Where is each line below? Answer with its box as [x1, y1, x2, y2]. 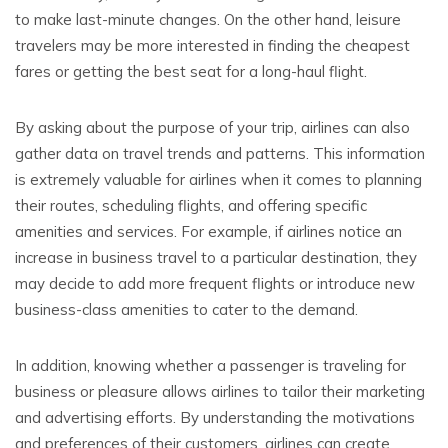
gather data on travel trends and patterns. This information [15, 144, 425, 163]
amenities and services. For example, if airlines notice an [15, 222, 402, 241]
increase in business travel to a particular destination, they [15, 248, 417, 267]
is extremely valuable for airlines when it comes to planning [15, 170, 422, 189]
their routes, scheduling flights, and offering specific [15, 196, 367, 215]
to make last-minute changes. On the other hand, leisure [15, 10, 401, 29]
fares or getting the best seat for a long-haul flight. [15, 62, 367, 81]
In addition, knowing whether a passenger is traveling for [15, 356, 406, 375]
